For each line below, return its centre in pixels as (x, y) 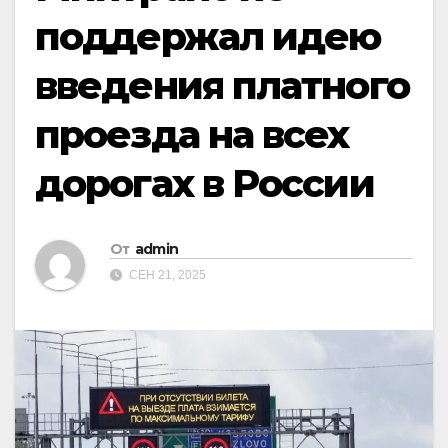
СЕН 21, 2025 (166, 275)
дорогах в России (204, 183)
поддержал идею (208, 36)
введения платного (222, 85)
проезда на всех (192, 134)
